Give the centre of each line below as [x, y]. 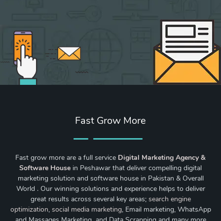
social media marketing [87, 210]
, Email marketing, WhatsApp [166, 210]
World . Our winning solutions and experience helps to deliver [110, 189]
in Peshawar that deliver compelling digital [136, 168]
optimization [29, 210]
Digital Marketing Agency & [162, 158]
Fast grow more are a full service [67, 158]
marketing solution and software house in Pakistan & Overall [110, 179]
